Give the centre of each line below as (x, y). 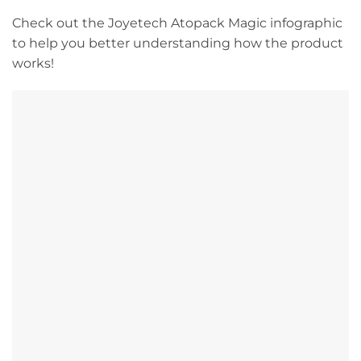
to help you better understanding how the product (178, 43)
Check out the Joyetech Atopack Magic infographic (177, 23)
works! (33, 63)
